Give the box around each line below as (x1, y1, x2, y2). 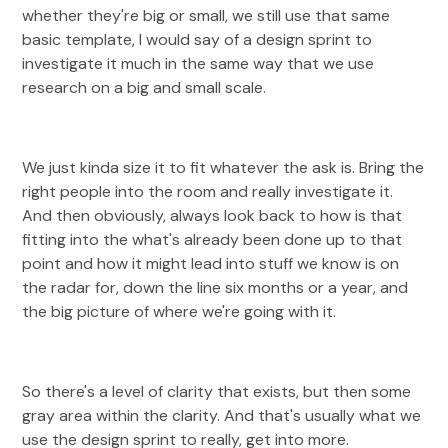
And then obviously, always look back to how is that (22, 205, 403, 226)
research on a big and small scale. (22, 77, 267, 98)
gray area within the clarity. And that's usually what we (22, 405, 422, 426)
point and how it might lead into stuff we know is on (22, 253, 400, 274)
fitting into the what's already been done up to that (22, 229, 403, 250)
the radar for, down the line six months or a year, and (22, 277, 409, 298)
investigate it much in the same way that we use (22, 53, 375, 74)
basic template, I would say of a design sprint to (22, 29, 373, 50)
